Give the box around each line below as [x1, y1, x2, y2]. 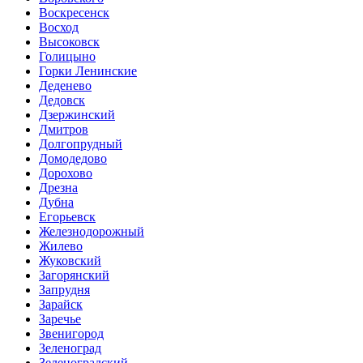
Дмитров [39, 122, 88, 136]
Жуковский [39, 253, 101, 267]
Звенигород [39, 326, 104, 340]
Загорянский [39, 267, 109, 282]
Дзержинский [39, 107, 115, 122]
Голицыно [39, 49, 96, 63]
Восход [39, 19, 79, 34]
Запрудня [39, 282, 90, 297]
